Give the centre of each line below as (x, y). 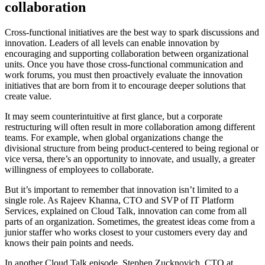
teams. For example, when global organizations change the (114, 138)
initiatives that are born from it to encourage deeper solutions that (125, 86)
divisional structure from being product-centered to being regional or (132, 148)
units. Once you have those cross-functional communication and (124, 64)
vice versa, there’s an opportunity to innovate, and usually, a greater (130, 159)
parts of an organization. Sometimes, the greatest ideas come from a (130, 222)
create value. (28, 96)
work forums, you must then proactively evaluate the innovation (124, 75)
